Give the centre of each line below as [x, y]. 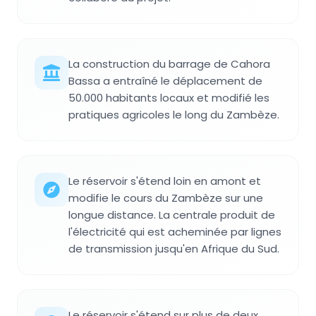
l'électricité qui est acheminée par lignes [175, 232]
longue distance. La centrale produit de [172, 215]
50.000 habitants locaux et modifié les [169, 98]
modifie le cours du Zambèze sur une [166, 198]
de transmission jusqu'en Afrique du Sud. [174, 249]
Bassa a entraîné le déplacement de [165, 81]
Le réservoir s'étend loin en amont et [165, 181]
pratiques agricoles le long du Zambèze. [174, 115]
